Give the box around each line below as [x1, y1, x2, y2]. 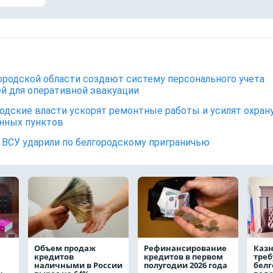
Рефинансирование [144, 243, 227, 253]
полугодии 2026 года [144, 260, 227, 271]
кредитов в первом [144, 251, 223, 262]
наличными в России [34, 260, 122, 271]
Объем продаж [34, 243, 96, 253]
